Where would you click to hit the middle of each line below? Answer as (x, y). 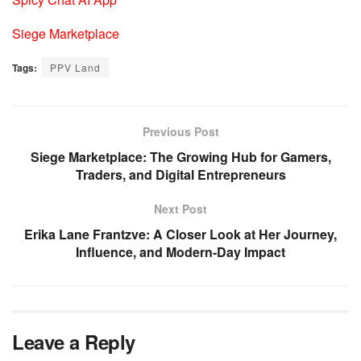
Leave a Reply (74, 341)
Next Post (180, 208)
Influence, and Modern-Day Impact (180, 251)
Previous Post (180, 131)
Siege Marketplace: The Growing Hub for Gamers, (180, 156)
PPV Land (75, 67)
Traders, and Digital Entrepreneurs (180, 174)
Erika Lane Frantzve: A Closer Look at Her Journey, (180, 234)
